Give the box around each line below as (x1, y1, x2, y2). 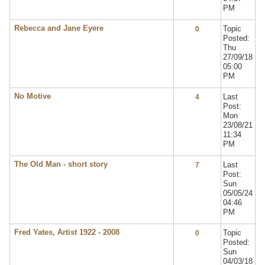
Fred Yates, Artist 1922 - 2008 (14, 228, 119, 237)
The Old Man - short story (14, 160, 108, 169)
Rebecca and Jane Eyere (14, 24, 104, 33)
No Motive (14, 92, 51, 101)
